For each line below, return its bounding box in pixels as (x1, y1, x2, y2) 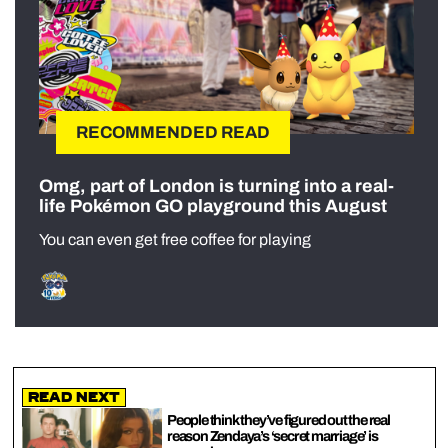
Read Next (28, 388, 120, 406)
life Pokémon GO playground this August (39, 195, 387, 216)
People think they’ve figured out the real (167, 411, 390, 428)
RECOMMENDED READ (76, 122, 270, 142)
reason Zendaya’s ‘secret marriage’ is (167, 427, 378, 444)
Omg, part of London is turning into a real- (39, 175, 394, 196)
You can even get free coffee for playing (39, 230, 311, 248)
